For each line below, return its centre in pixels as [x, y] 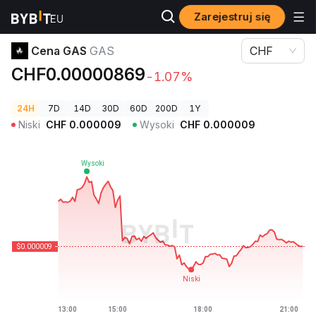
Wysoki [157, 124]
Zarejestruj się [232, 17]
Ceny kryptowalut [48, 17]
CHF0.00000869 [78, 74]
